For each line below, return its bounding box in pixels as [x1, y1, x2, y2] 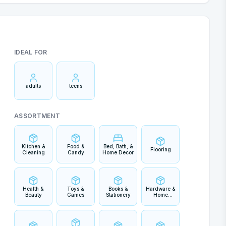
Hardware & [145, 186, 176, 192]
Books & [108, 186, 128, 192]
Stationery [105, 192, 131, 198]
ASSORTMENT [14, 112, 60, 120]
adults [26, 83, 41, 89]
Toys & [67, 186, 84, 192]
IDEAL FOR [14, 48, 47, 56]
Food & [67, 143, 85, 149]
